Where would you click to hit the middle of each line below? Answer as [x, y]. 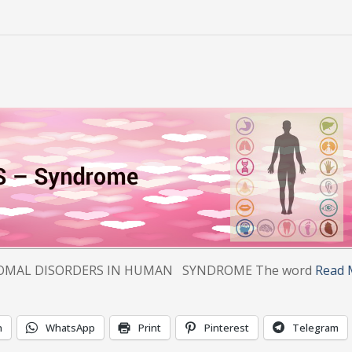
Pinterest [227, 328]
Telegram [315, 328]
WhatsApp [70, 328]
